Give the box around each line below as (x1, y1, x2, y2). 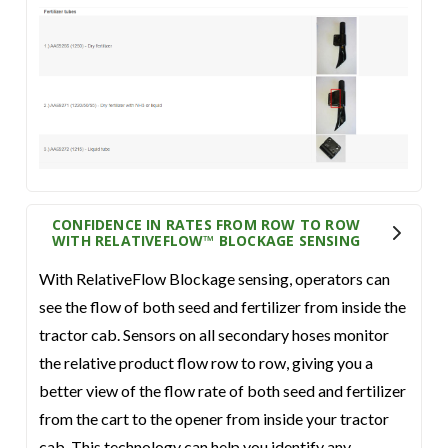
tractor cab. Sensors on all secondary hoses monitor (39, 325, 390, 344)
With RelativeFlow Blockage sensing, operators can (39, 269, 391, 288)
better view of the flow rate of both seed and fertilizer (39, 381, 407, 400)
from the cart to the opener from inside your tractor (39, 409, 390, 428)
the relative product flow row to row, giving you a (39, 353, 374, 372)
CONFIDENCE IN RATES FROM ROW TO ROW (52, 215, 360, 234)
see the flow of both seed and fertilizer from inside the (39, 297, 407, 316)
